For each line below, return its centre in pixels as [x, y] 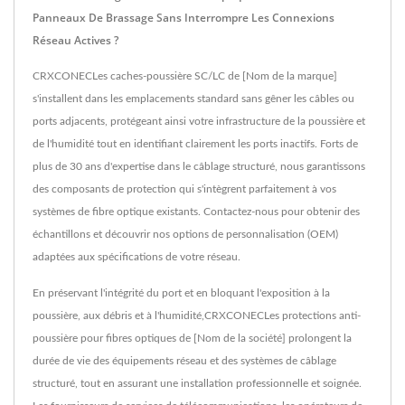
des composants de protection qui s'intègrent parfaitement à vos [184, 189]
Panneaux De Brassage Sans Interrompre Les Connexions [184, 18]
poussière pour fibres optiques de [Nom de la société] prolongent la [192, 338]
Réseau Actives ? [75, 40]
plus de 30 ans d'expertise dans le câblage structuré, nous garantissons [199, 166]
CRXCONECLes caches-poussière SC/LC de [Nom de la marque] [185, 76]
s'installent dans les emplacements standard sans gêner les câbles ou [193, 99]
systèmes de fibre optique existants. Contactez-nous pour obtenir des [196, 212]
